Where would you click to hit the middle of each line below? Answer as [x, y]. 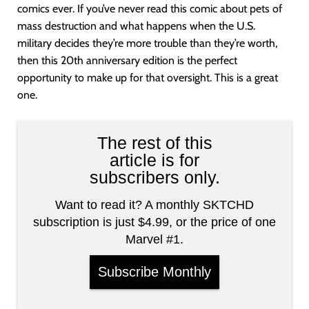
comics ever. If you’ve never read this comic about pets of [150, 9]
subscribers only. [154, 178]
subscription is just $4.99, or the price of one [154, 222]
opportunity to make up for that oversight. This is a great [148, 78]
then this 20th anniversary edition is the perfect [127, 61]
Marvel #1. [154, 240]
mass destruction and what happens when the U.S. [136, 26]
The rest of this [154, 143]
